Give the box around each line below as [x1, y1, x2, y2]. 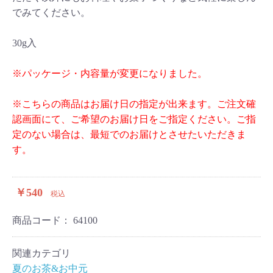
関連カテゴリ [12, 248, 71, 258]
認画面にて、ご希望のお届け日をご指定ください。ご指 [12, 114, 256, 124]
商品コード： [12, 215, 73, 225]
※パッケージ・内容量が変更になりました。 [12, 68, 207, 79]
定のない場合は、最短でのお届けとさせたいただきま [12, 129, 246, 140]
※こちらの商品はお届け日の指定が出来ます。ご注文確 [12, 99, 256, 109]
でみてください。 [12, 7, 90, 18]
